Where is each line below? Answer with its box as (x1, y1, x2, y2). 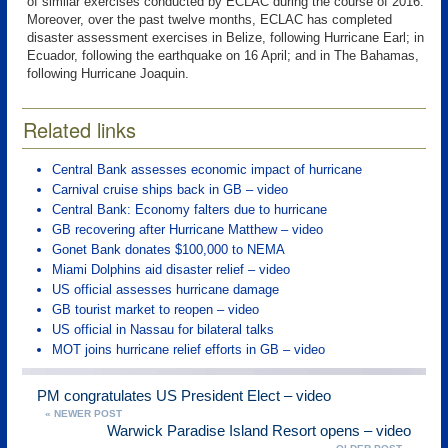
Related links (23, 115, 136, 144)
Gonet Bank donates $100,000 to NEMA (52, 242, 285, 257)
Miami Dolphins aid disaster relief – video (52, 262, 290, 277)
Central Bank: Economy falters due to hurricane (52, 202, 327, 217)
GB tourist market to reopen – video (52, 302, 259, 317)
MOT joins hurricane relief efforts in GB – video (52, 342, 325, 357)
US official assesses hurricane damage (52, 282, 279, 297)
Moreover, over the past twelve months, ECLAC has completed (27, 12, 392, 27)
